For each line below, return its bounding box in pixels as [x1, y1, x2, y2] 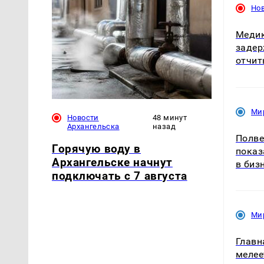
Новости [67, 113, 99, 122]
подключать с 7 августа [52, 169, 187, 183]
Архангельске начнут [52, 155, 173, 169]
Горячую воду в [52, 141, 141, 156]
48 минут [153, 113, 187, 122]
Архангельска [67, 121, 120, 131]
